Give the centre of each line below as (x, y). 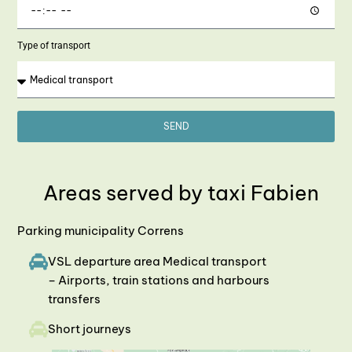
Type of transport (54, 46)
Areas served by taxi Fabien (181, 193)
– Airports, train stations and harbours (159, 280)
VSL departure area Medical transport (158, 261)
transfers (75, 299)
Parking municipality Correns (101, 231)
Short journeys (90, 329)
